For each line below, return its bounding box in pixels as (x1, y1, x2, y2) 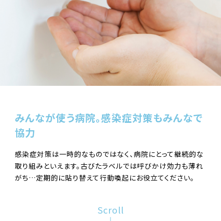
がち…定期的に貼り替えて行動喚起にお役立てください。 (15, 172, 194, 183)
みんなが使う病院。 (15, 110, 101, 125)
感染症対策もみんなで (101, 110, 203, 125)
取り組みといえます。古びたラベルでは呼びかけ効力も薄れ (15, 160, 203, 171)
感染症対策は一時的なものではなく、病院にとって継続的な (15, 148, 204, 159)
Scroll (97, 203, 124, 216)
